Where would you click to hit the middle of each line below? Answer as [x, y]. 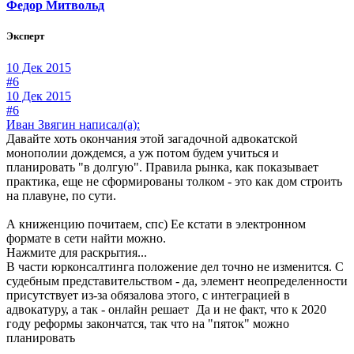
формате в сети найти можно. [86, 238]
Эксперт [25, 36]
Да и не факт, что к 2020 [260, 309]
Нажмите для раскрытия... [77, 252]
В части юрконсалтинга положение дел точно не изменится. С [175, 266]
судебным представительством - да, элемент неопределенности [177, 281]
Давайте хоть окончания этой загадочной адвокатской [152, 138]
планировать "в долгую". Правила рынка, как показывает [162, 167]
